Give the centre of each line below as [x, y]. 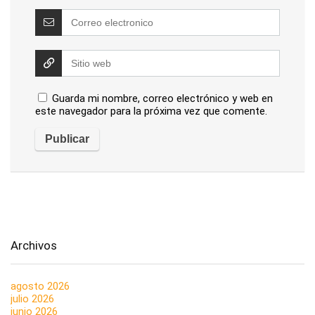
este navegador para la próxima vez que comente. [151, 111]
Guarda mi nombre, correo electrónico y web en [162, 99]
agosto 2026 [40, 287]
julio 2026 [32, 299]
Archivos [34, 246]
